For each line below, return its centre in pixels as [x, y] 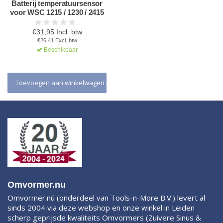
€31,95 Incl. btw [57, 32]
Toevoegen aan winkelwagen [61, 83]
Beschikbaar [60, 50]
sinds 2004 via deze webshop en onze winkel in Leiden [101, 208]
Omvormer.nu [37, 185]
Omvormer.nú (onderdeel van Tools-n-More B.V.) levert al [106, 198]
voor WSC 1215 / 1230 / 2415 [57, 12]
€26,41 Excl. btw [57, 41]
